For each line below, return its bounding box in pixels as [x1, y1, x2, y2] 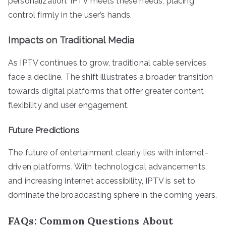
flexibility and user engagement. [8, 100, 129, 110]
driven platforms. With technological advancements [8, 161, 205, 172]
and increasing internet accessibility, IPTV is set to [8, 176, 196, 186]
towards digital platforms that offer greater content [8, 86, 204, 96]
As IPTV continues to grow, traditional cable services [8, 58, 207, 68]
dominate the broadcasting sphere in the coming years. [8, 190, 217, 200]
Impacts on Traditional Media [8, 34, 135, 45]
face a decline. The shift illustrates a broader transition [8, 72, 213, 82]
